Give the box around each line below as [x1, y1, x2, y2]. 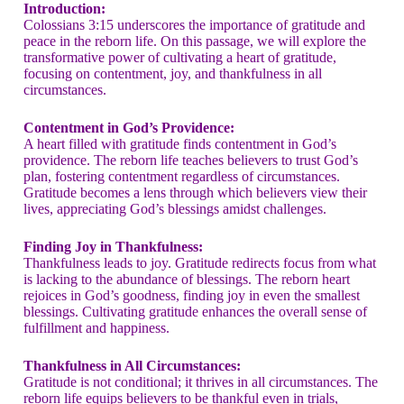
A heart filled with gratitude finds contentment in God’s [23, 136, 336, 151]
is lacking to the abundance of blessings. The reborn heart [23, 271, 350, 287]
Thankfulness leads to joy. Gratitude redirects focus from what [23, 255, 376, 271]
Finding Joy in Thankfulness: [23, 239, 203, 254]
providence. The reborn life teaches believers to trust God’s [23, 152, 358, 168]
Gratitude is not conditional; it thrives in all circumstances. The [23, 374, 378, 390]
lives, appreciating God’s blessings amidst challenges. [23, 201, 326, 216]
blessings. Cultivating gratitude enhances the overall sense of [23, 304, 367, 319]
